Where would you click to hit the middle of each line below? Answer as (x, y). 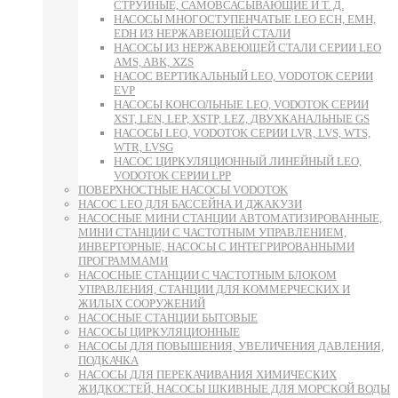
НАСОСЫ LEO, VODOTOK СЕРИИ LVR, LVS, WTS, (242, 132)
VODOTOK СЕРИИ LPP (172, 175)
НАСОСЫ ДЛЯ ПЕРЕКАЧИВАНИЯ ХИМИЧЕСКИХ (207, 374)
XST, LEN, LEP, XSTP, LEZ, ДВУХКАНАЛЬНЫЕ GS (242, 118)
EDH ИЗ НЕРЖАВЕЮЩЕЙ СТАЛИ (202, 33)
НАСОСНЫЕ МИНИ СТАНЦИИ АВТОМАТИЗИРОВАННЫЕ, (230, 218)
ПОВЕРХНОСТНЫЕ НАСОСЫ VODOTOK (183, 189)
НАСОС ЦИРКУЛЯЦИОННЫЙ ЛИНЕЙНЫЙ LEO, (238, 161)
